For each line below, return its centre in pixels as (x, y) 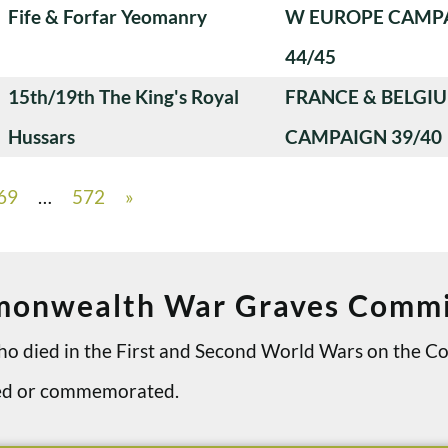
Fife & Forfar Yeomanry (107, 16)
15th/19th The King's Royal (123, 96)
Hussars (41, 136)
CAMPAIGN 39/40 (363, 136)
